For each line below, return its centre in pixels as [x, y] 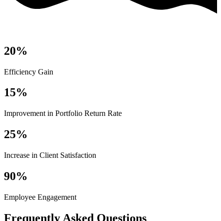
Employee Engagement [40, 197]
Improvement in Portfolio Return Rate [63, 113]
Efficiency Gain [29, 72]
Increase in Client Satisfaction [50, 155]
